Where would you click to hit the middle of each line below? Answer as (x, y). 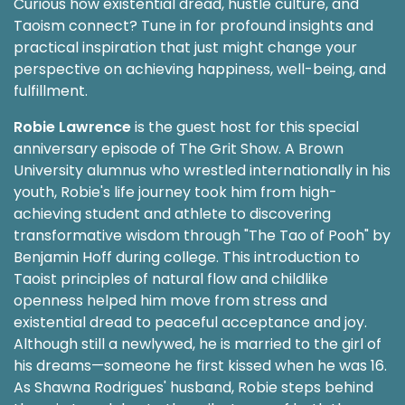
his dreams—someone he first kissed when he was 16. (200, 365)
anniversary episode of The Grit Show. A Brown (179, 148)
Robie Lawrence (72, 127)
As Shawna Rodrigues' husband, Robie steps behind (193, 387)
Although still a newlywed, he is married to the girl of (198, 344)
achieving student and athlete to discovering (172, 213)
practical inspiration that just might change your (185, 47)
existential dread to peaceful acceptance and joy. (190, 322)
